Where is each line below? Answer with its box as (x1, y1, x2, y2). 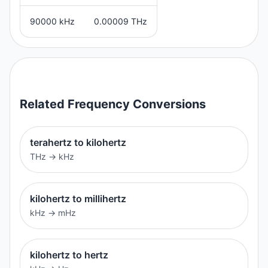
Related (20, 96, 68, 111)
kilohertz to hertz (30, 248, 108, 261)
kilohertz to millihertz (30, 192, 126, 205)
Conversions (130, 96, 206, 111)
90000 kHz (30, 16, 75, 26)
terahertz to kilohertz (30, 136, 126, 148)
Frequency (68, 96, 130, 111)
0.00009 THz (94, 16, 147, 26)
